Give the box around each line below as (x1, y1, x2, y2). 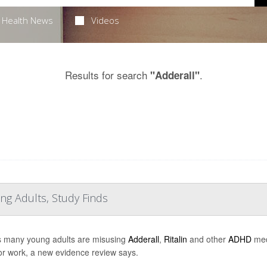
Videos (91, 14, 120, 26)
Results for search (64, 67, 150, 82)
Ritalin (163, 233, 187, 245)
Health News (1, 14, 53, 26)
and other (187, 233, 228, 245)
